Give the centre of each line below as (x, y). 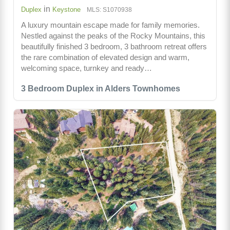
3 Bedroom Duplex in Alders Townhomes (101, 88)
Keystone (66, 9)
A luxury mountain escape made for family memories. (110, 25)
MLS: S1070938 (109, 9)
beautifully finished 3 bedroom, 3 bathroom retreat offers (114, 46)
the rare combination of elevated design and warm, (105, 57)
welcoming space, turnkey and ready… (87, 68)
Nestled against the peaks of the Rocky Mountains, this (113, 35)
